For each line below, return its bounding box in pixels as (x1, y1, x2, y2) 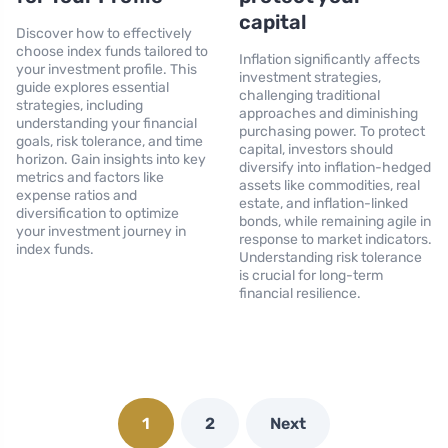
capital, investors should (239, 140, 393, 158)
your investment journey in (16, 222, 186, 240)
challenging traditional (239, 86, 380, 104)
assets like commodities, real (239, 176, 420, 194)
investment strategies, (239, 68, 381, 86)
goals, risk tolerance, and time (16, 132, 203, 150)
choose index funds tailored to (16, 42, 208, 60)
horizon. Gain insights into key (16, 150, 206, 168)
